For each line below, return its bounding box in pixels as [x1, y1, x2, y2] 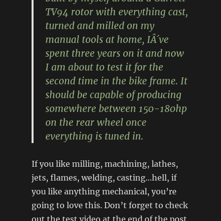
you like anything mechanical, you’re [31, 186, 177, 196]
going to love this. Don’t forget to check [31, 200, 188, 210]
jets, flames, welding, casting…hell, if [31, 172, 177, 183]
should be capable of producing [45, 88, 182, 101]
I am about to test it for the [45, 61, 163, 73]
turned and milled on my [45, 19, 154, 32]
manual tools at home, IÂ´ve [45, 33, 169, 45]
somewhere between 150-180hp [45, 102, 187, 114]
